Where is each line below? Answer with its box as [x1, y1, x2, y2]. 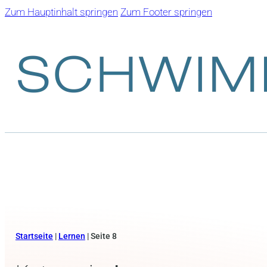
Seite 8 [90, 231, 117, 241]
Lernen [58, 231, 85, 241]
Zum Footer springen [120, 6, 212, 18]
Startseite [15, 231, 53, 241]
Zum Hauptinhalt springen [5, 6, 118, 18]
